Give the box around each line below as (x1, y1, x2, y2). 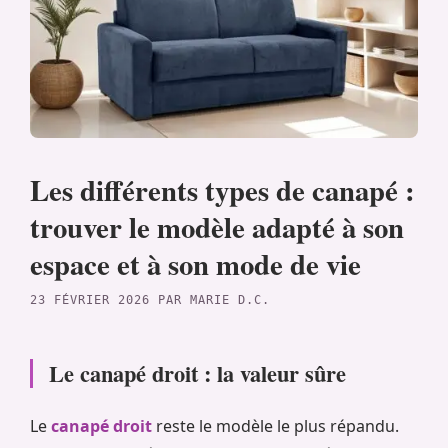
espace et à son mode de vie (30, 242, 361, 285)
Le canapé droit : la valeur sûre (49, 357, 346, 391)
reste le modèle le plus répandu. (152, 415, 399, 438)
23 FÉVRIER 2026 (30, 292, 150, 308)
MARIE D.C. (189, 292, 270, 308)
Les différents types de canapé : (30, 168, 415, 211)
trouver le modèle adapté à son (30, 205, 404, 248)
